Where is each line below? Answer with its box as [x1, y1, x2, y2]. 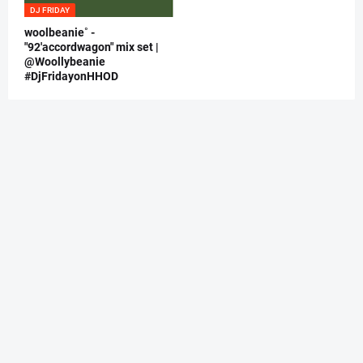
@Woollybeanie [24, 55, 105, 69]
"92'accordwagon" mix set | [24, 41, 159, 54]
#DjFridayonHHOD [24, 70, 118, 83]
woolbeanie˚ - [24, 26, 95, 40]
